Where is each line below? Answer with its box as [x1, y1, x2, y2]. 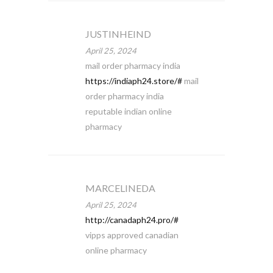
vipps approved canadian [85, 230, 179, 240]
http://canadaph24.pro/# [85, 214, 179, 225]
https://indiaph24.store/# [85, 76, 182, 86]
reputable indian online [85, 106, 172, 116]
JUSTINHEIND [85, 28, 151, 40]
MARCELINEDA [85, 182, 155, 194]
